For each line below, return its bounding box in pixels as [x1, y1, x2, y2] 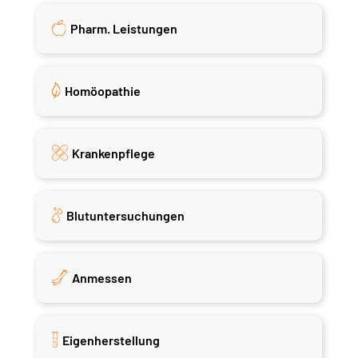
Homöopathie [65, 82, 141, 98]
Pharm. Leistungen [70, 20, 178, 36]
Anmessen [72, 269, 133, 285]
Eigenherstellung [62, 332, 160, 348]
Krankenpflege [71, 145, 155, 161]
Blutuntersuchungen [66, 207, 185, 223]
